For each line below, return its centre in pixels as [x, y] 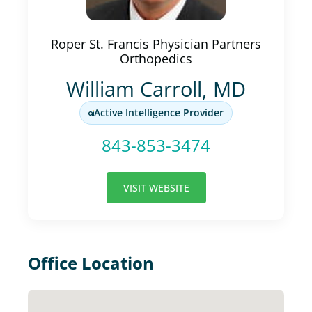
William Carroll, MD [156, 89]
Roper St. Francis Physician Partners [156, 44]
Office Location [91, 263]
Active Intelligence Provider [159, 112]
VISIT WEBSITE [156, 188]
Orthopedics [156, 58]
